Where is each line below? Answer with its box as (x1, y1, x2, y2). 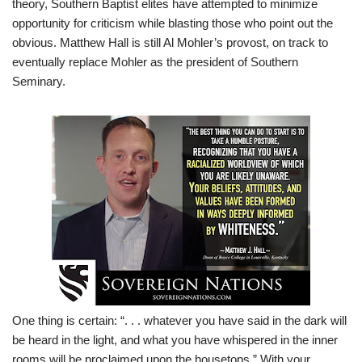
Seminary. (12, 74, 65, 88)
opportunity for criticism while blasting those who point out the (12, 15, 333, 30)
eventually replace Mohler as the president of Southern (12, 54, 298, 69)
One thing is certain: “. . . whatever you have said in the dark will (12, 313, 347, 327)
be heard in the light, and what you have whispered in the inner (12, 332, 338, 347)
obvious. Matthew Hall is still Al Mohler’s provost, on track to (12, 35, 328, 49)
